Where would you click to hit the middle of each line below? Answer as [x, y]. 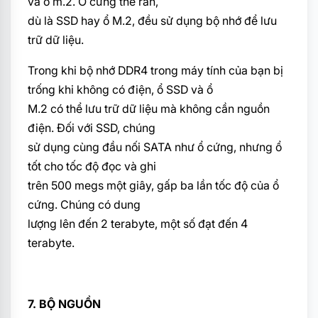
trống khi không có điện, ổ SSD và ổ [120, 89]
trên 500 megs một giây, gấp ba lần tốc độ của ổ [153, 185]
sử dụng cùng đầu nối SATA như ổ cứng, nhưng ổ [155, 147]
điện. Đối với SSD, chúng [92, 127]
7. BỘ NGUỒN [64, 303]
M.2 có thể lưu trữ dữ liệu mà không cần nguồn [149, 108]
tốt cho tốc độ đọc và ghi [92, 166]
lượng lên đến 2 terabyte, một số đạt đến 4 [138, 223]
